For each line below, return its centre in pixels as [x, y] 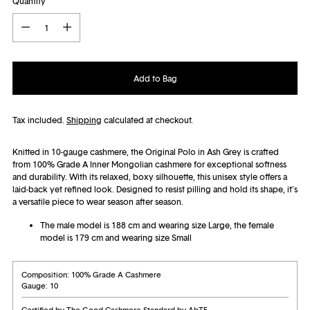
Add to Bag [155, 78]
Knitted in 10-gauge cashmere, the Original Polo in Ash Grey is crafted [146, 152]
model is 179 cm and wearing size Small [116, 238]
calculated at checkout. [147, 120]
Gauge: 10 [40, 285]
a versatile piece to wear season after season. [98, 202]
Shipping [84, 120]
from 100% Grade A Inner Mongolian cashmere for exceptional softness [149, 165]
